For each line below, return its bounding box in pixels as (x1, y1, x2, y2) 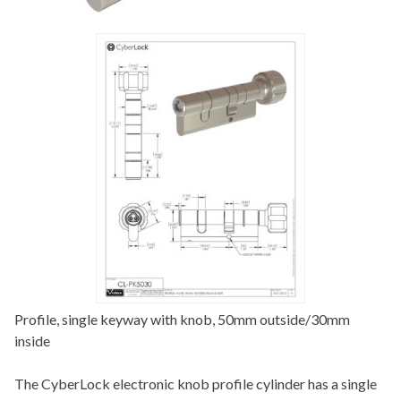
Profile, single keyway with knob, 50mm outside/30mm (14, 311, 350, 328)
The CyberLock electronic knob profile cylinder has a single (14, 375, 377, 393)
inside (14, 332, 50, 350)
